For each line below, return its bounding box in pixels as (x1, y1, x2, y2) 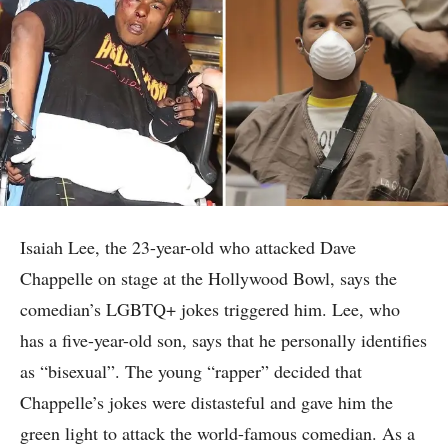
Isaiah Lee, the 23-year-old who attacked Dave (20, 235, 356, 260)
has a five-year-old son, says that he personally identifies (20, 328, 427, 353)
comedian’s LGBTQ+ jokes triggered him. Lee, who (20, 297, 400, 322)
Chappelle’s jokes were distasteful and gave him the (20, 390, 393, 415)
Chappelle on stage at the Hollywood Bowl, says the (20, 266, 397, 291)
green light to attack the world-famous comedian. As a (20, 421, 415, 446)
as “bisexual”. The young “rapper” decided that (20, 359, 362, 384)
